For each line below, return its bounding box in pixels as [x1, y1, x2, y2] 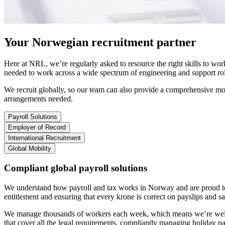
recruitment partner [88, 35, 196, 49]
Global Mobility [8, 144, 51, 152]
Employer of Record [8, 123, 66, 131]
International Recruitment [8, 134, 81, 142]
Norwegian [32, 35, 88, 49]
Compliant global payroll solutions [4, 163, 147, 174]
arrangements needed [4, 94, 71, 103]
